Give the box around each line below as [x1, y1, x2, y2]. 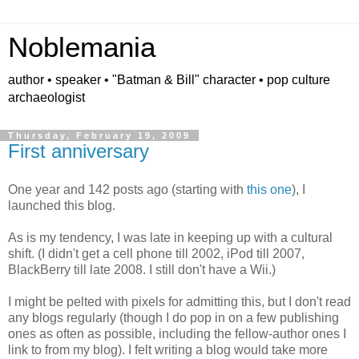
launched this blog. [8, 198, 115, 212]
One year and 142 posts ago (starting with [8, 182, 247, 196]
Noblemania [8, 32, 155, 63]
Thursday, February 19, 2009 [8, 131, 191, 140]
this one [247, 182, 292, 196]
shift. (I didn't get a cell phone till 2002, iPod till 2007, [8, 246, 305, 260]
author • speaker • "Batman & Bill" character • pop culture [8, 73, 330, 87]
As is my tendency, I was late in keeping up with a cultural [8, 230, 333, 244]
